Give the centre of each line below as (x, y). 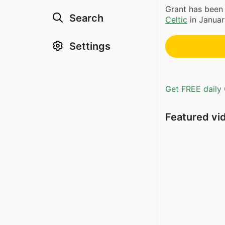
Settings (90, 46)
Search (86, 18)
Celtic (176, 20)
